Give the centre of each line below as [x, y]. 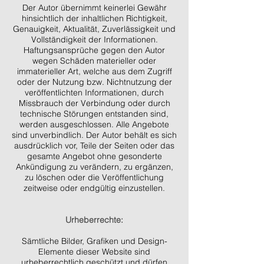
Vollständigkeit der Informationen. [94, 39]
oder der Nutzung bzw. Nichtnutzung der [94, 82]
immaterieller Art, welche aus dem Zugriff [94, 71]
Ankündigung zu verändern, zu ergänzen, [94, 167]
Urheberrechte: [94, 220]
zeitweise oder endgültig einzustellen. [94, 188]
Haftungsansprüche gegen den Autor [94, 50]
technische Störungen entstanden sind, [94, 114]
